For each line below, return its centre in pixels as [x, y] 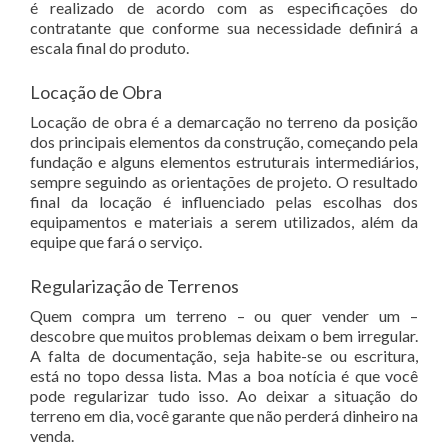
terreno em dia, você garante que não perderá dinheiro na [224, 415]
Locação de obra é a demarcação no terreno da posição [224, 121]
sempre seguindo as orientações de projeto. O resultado [224, 181]
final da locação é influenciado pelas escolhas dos [224, 201]
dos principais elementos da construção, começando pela [224, 141]
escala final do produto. [109, 47]
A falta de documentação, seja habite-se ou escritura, [224, 355]
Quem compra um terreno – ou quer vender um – [224, 315]
